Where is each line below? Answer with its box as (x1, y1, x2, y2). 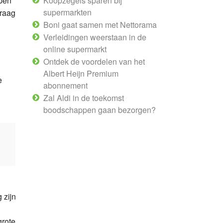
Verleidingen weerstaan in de (43, 31, 146, 43)
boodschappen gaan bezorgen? (43, 104, 156, 116)
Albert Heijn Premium (43, 68, 118, 80)
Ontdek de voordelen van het (43, 56, 145, 68)
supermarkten (43, 6, 92, 18)
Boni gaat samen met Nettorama (43, 19, 157, 31)
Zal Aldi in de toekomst (43, 92, 124, 104)
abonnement (43, 80, 88, 92)
